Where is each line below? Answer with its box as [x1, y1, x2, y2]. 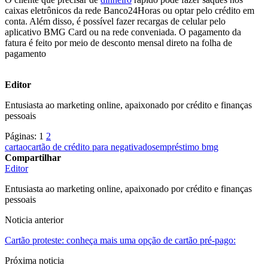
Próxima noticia [5, 255, 64, 266]
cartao [5, 141, 28, 152]
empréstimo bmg [156, 141, 218, 152]
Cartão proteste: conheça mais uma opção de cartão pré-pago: [5, 234, 236, 245]
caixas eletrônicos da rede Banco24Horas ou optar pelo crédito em [5, 5, 254, 16]
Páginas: [5, 130, 39, 141]
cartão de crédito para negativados [28, 141, 156, 152]
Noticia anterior [5, 214, 63, 225]
